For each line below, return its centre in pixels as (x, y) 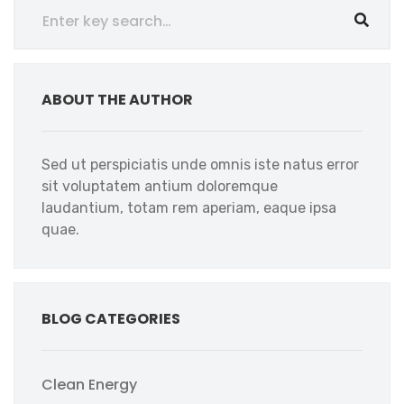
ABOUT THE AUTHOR (117, 100)
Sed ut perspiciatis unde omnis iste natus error (200, 165)
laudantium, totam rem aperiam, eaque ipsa (189, 208)
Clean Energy (89, 385)
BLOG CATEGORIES (111, 319)
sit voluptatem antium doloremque (160, 186)
